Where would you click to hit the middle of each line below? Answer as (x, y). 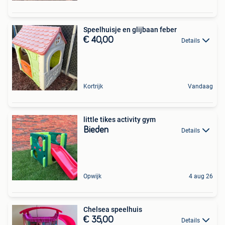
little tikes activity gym (120, 120)
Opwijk (92, 176)
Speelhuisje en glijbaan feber (130, 30)
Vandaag (200, 86)
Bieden (96, 130)
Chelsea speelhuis (113, 209)
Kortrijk (93, 86)
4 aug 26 (201, 176)
